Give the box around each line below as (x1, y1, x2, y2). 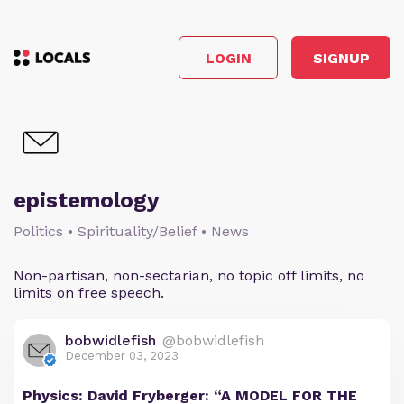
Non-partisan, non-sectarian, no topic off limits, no (14, 267, 364, 284)
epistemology (14, 188, 160, 213)
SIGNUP (312, 49, 370, 67)
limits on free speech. (14, 284, 164, 301)
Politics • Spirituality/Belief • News (14, 223, 249, 240)
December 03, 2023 (65, 349, 179, 363)
